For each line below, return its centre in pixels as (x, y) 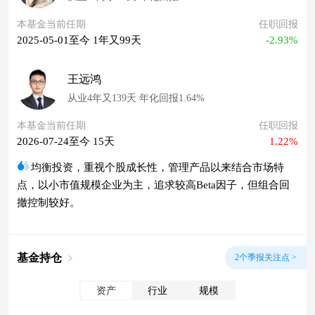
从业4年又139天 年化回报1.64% (136, 98)
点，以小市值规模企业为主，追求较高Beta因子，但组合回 (153, 185)
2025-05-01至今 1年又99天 (79, 40)
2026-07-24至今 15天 (66, 142)
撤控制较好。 (49, 203)
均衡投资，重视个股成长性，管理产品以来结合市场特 (157, 168)
